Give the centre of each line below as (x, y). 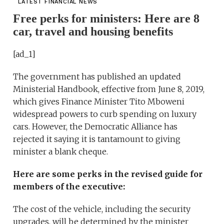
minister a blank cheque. (61, 152)
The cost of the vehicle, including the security (102, 209)
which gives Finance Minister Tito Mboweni (99, 102)
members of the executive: (69, 187)
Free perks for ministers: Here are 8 (106, 19)
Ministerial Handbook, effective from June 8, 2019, (109, 89)
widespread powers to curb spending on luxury (105, 114)
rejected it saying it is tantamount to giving (97, 139)
